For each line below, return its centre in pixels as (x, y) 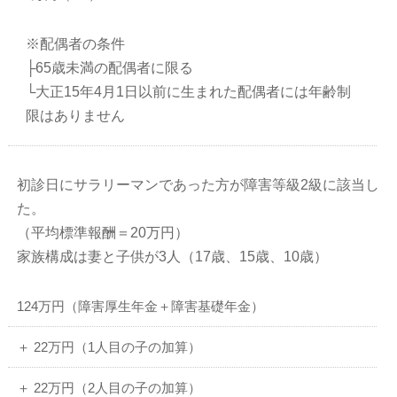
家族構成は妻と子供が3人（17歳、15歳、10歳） (173, 256)
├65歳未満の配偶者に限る (110, 67)
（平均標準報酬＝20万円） (103, 232)
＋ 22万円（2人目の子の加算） (109, 387)
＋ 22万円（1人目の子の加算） (109, 346)
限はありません (76, 115)
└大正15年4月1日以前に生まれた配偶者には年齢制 (189, 91)
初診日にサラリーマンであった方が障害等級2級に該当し (198, 184)
